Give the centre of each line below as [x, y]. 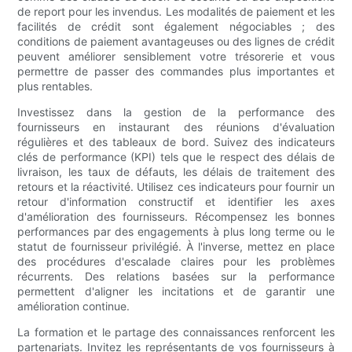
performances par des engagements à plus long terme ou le [176, 232]
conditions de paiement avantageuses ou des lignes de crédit [176, 42]
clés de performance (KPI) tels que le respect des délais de [176, 157]
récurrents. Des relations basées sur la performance [176, 277]
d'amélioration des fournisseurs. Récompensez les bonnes [176, 217]
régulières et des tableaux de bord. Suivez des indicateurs [176, 142]
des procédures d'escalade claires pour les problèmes [176, 262]
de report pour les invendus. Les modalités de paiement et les [176, 12]
